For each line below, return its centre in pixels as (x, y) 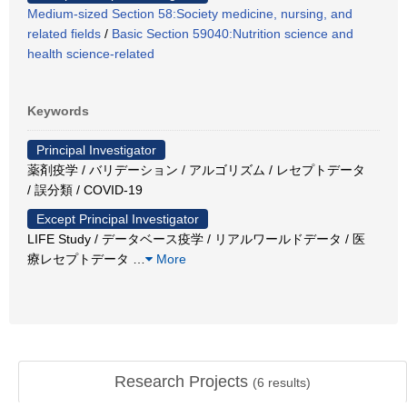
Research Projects (184, 382)
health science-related (91, 53)
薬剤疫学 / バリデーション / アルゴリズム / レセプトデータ (196, 169)
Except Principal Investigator (118, 218)
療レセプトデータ (80, 258)
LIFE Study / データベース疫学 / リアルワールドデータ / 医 (196, 238)
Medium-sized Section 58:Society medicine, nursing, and (190, 13)
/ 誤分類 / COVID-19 (85, 189)
